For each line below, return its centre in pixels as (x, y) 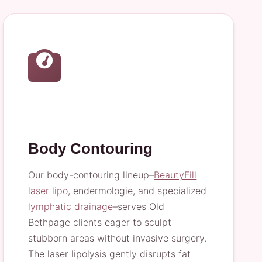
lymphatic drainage (71, 206)
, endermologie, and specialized (137, 191)
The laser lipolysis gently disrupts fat (110, 254)
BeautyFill (175, 175)
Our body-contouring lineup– (91, 175)
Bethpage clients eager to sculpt (100, 222)
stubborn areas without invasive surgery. (118, 238)
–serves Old (139, 206)
